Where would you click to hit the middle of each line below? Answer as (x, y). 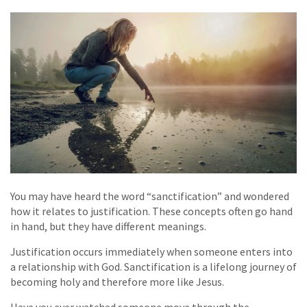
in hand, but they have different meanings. (108, 226)
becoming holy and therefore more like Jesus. (117, 281)
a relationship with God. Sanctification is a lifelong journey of (153, 266)
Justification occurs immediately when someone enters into (151, 251)
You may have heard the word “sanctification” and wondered (150, 196)
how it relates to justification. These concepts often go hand (151, 211)
